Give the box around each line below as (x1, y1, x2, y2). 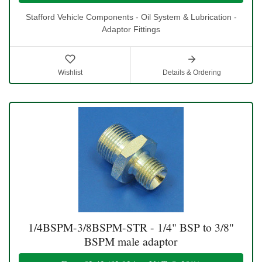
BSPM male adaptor (84, 233, 178, 250)
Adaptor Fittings (102, 25, 160, 35)
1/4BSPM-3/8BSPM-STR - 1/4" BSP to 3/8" (28, 219, 234, 236)
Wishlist (58, 68, 82, 77)
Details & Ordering (162, 68, 221, 77)
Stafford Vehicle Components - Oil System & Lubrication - (25, 12, 237, 22)
